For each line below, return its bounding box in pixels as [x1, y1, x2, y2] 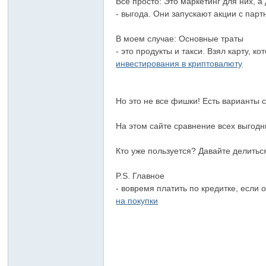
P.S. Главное [116, 171, 165, 180]
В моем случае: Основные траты [116, 34, 244, 43]
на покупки [116, 196, 159, 205]
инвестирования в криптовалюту [116, 59, 243, 68]
